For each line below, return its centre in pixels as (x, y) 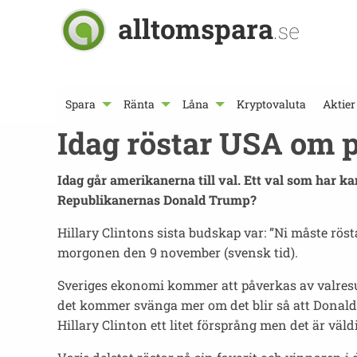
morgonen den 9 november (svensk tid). (178, 252)
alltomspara (196, 28)
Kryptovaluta (272, 104)
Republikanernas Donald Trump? (159, 200)
